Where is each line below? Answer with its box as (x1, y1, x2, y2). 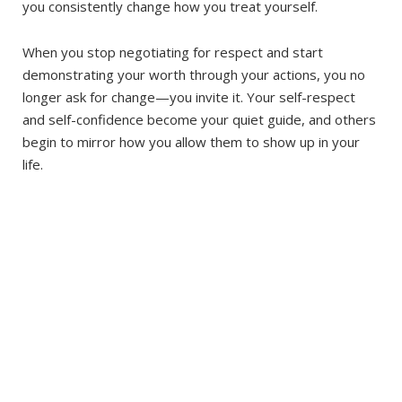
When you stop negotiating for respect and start (22, 43, 323, 61)
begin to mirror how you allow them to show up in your (22, 133, 360, 151)
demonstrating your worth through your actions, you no (22, 66, 365, 83)
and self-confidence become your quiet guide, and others (22, 110, 376, 128)
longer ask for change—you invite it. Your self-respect (22, 88, 355, 106)
